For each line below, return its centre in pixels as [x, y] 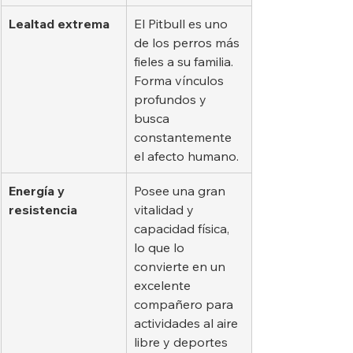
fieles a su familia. [185, 61]
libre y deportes [182, 342]
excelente [164, 285]
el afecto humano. [186, 156]
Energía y [38, 190]
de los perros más [188, 42]
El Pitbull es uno [182, 23]
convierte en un [181, 266]
